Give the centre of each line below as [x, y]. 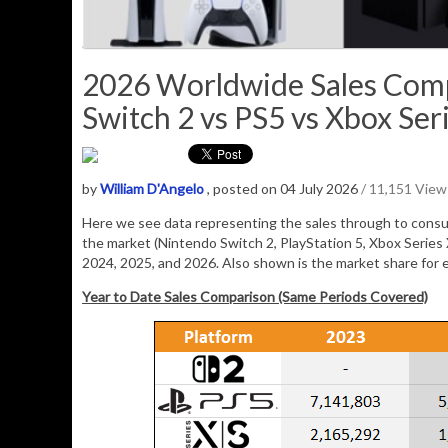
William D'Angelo [152, 189]
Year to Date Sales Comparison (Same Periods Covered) [255, 297]
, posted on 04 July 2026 [284, 189]
